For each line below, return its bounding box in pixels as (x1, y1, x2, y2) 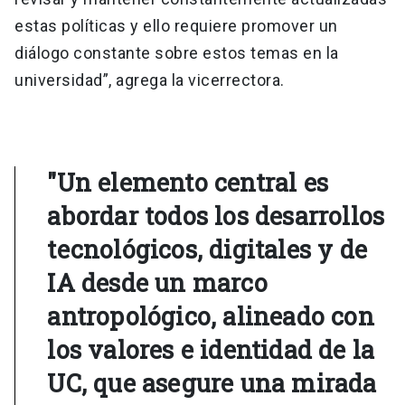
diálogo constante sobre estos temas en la (14, 42, 339, 62)
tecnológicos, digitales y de (47, 232, 367, 265)
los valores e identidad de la (47, 333, 375, 365)
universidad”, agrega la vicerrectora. (14, 70, 285, 89)
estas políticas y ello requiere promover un (14, 15, 338, 35)
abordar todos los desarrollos (47, 199, 385, 231)
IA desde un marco (47, 266, 268, 298)
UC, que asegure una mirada (47, 366, 377, 399)
